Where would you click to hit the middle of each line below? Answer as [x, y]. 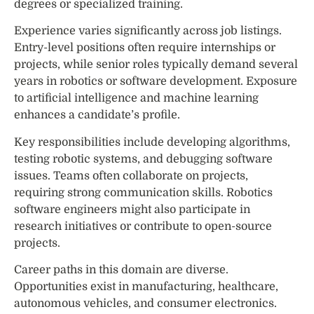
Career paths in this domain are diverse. [121, 270]
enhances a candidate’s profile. [97, 115]
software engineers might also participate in [132, 209]
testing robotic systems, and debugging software [143, 159]
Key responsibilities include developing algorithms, [152, 142]
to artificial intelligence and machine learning [136, 98]
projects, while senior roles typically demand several [156, 65]
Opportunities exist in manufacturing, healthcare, [146, 287]
